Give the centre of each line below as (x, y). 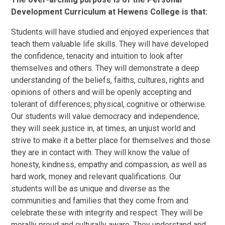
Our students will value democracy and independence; (105, 117)
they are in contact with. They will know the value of (101, 153)
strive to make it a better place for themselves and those (111, 141)
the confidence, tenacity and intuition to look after (97, 56)
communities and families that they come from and (100, 201)
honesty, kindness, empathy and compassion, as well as (109, 165)
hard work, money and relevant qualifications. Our (96, 177)
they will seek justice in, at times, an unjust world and (103, 129)
